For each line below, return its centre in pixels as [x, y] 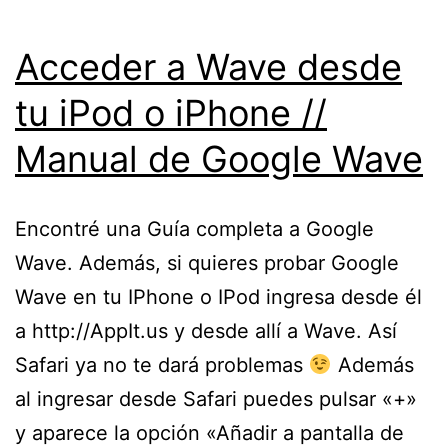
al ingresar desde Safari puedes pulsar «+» [216, 398]
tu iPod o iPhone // [171, 112]
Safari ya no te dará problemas [162, 364]
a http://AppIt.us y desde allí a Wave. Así [206, 330]
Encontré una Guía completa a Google [194, 228]
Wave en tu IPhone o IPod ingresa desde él [218, 296]
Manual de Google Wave [219, 158]
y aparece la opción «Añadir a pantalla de [209, 432]
